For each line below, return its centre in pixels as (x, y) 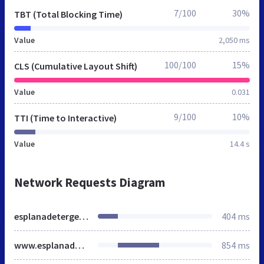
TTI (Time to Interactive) (65, 118)
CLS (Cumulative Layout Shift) (76, 66)
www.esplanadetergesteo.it (80, 245)
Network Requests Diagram (90, 182)
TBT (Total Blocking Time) (68, 14)
